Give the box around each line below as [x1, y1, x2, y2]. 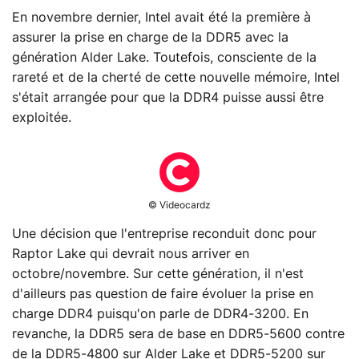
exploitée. [12, 111, 71, 125]
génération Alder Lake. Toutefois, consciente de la [12, 51, 317, 65]
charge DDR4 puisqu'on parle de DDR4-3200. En [12, 308, 309, 321]
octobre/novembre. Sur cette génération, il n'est [12, 268, 304, 281]
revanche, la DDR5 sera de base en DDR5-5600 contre [12, 328, 345, 341]
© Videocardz [148, 200, 211, 211]
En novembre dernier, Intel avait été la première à [12, 11, 311, 25]
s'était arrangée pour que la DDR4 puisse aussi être [12, 91, 324, 105]
